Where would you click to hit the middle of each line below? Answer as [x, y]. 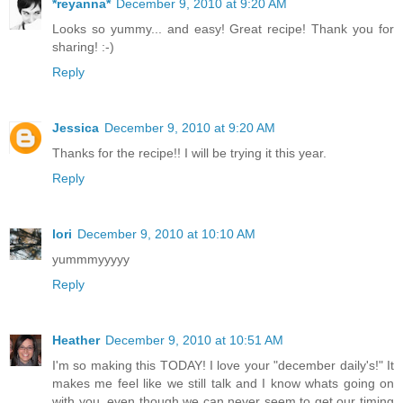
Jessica [76, 127]
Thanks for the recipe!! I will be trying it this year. [189, 152]
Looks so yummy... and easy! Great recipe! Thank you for [223, 28]
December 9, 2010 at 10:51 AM [194, 340]
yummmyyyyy [91, 259]
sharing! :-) [83, 46]
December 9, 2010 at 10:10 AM [166, 233]
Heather [76, 340]
